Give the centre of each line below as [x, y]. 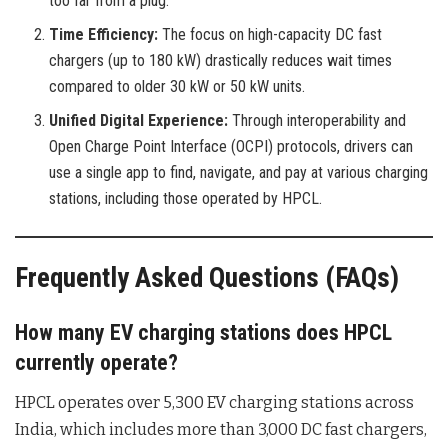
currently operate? [96, 362]
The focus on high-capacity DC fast [270, 34]
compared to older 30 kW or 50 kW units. [177, 86]
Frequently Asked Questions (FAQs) [207, 278]
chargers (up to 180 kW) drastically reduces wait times [221, 60]
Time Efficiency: [104, 34]
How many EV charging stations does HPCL [203, 332]
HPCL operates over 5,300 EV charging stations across [214, 402]
